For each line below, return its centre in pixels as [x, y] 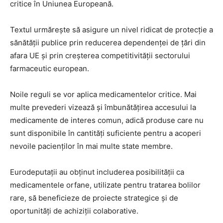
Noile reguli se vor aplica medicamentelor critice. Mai [103, 95]
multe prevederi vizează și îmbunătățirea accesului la [103, 108]
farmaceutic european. [50, 69]
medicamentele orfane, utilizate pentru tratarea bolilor [105, 185]
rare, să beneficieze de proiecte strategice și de [94, 198]
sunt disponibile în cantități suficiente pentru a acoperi [106, 133]
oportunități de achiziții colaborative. [74, 211]
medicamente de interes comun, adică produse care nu [107, 120]
